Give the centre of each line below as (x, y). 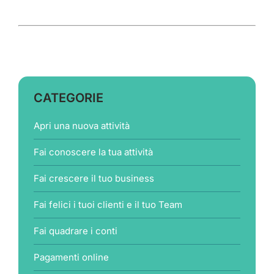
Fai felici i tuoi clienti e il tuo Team (108, 205)
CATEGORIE (68, 98)
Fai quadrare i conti (76, 231)
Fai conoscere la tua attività (93, 152)
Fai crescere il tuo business (94, 179)
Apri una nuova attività (82, 126)
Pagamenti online (71, 257)
